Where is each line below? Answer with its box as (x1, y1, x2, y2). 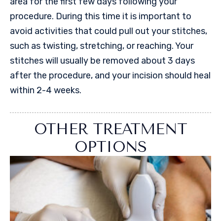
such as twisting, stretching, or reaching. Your (10, 40, 193, 52)
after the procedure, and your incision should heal (10, 70, 211, 81)
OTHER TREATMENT (34, 120, 187, 138)
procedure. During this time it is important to (10, 11, 191, 22)
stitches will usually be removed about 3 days (10, 55, 195, 67)
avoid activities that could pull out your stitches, (10, 26, 207, 37)
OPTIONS (74, 138, 147, 156)
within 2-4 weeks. (10, 85, 83, 96)
